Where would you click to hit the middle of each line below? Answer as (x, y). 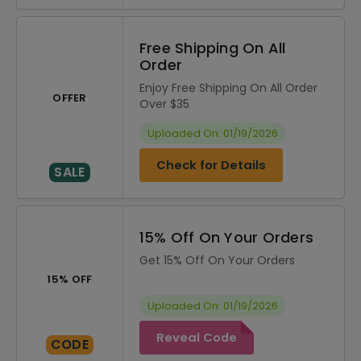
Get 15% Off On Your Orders (217, 260)
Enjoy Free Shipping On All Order (228, 88)
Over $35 (164, 104)
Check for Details (211, 165)
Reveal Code (197, 337)
